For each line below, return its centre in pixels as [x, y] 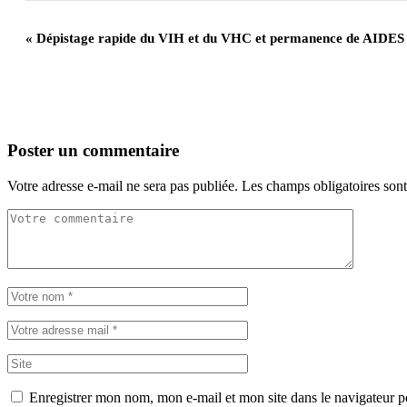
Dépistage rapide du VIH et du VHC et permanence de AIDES [218, 38]
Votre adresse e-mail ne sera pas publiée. [123, 185]
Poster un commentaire [93, 151]
